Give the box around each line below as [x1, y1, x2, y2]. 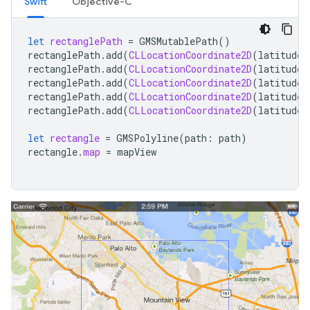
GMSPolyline [116, 131, 179, 145]
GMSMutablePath [139, 35, 218, 48]
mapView [117, 145, 156, 159]
